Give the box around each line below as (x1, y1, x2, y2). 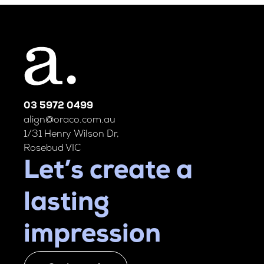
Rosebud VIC (24, 144, 81, 153)
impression (24, 222, 161, 248)
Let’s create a (24, 159, 193, 184)
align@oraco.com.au (24, 115, 115, 125)
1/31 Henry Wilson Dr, (24, 130, 119, 139)
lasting (24, 190, 110, 216)
